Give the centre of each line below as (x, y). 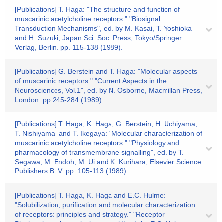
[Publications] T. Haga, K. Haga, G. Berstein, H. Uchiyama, (106, 124)
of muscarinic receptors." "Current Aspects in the (91, 81)
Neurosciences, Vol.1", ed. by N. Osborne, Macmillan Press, (109, 90)
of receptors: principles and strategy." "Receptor (90, 214)
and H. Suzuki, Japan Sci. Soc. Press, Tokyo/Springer (98, 38)
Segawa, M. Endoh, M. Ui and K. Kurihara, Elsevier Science (108, 162)
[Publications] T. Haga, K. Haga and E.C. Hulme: (90, 195)
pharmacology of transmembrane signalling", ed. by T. (99, 152)
